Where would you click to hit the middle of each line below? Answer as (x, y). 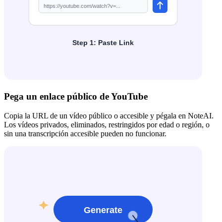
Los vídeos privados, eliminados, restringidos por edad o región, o (107, 124)
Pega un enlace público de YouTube (76, 96)
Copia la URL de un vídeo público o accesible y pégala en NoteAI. (109, 115)
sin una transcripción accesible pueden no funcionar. (85, 133)
